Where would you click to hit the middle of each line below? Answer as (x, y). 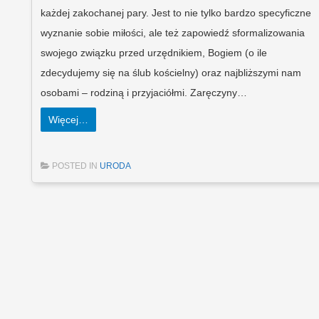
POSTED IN (75, 166)
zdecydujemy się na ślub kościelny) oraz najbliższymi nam (171, 72)
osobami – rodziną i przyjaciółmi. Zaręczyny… (143, 92)
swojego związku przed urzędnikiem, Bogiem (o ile (153, 52)
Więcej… (68, 119)
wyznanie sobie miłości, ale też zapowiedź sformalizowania (172, 32)
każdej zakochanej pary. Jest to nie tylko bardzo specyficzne (176, 12)
